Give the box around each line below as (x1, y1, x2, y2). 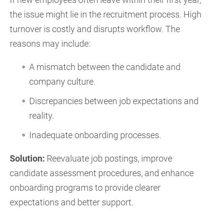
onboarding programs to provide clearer (10, 182, 161, 193)
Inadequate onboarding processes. (29, 130, 161, 140)
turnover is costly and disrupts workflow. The (10, 24, 180, 34)
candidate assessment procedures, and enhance (10, 168, 194, 178)
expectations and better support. (10, 197, 133, 207)
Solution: (10, 153, 45, 163)
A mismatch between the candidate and (29, 62, 181, 72)
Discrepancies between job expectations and (29, 96, 199, 106)
